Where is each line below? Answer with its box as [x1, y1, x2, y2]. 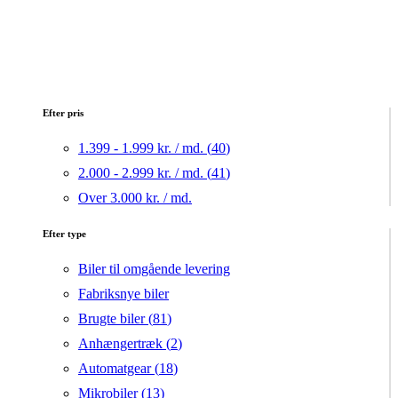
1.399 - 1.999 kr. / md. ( [78, 140, 211, 156]
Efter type [43, 228, 86, 240]
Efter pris [43, 107, 84, 119]
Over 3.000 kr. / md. [78, 190, 192, 206]
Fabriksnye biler [78, 286, 169, 302]
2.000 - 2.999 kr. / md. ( [78, 165, 211, 181]
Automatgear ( [78, 361, 159, 377]
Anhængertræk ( [78, 336, 171, 352]
